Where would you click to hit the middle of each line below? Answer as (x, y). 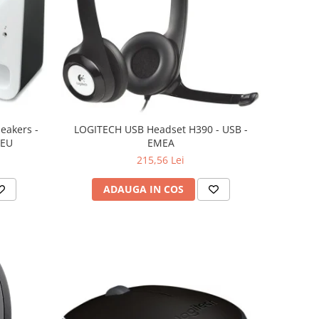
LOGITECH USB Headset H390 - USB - (161, 129)
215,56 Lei (161, 159)
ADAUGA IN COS (143, 189)
